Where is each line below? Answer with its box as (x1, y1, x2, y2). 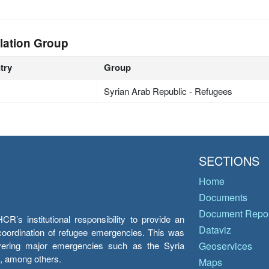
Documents (199, 190, 247, 204)
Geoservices (199, 239, 252, 253)
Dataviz (199, 223, 231, 237)
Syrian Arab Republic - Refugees (104, 84, 233, 97)
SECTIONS (199, 152, 259, 169)
